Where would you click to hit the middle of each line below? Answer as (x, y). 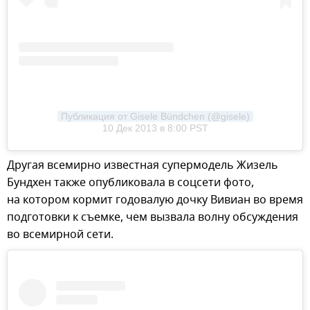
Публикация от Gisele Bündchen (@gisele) (155, 117)
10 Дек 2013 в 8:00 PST (155, 128)
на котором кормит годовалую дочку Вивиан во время (155, 200)
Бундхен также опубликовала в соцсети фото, (130, 183)
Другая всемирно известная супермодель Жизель (143, 166)
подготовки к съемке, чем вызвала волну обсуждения (153, 218)
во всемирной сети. (60, 235)
